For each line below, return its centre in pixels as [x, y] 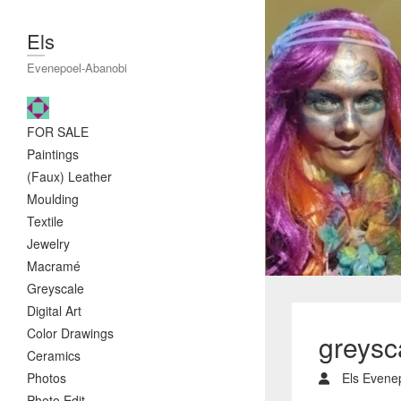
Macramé [54, 266]
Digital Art [54, 311]
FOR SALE [58, 132]
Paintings [53, 154]
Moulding [53, 199]
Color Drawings [70, 333]
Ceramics [54, 355]
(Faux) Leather [69, 176]
